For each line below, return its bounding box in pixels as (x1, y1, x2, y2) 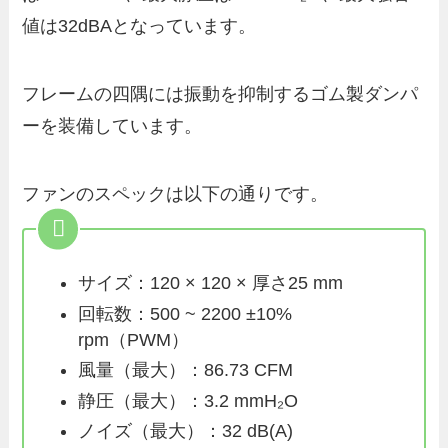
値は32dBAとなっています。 (22, 16, 257, 37)
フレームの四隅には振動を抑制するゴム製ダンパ (22, 84, 419, 105)
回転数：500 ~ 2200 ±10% (78, 303, 293, 324)
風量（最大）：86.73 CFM (78, 360, 294, 381)
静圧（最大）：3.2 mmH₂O (78, 390, 299, 411)
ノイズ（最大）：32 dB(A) (78, 421, 294, 442)
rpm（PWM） (78, 329, 190, 350)
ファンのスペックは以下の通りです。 (22, 184, 329, 205)
